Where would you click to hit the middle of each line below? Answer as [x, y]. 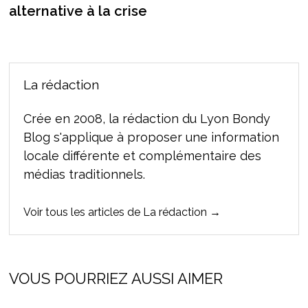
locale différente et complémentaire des [142, 156]
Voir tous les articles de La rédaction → [122, 212]
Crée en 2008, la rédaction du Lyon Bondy [146, 119]
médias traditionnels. [84, 175]
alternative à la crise [78, 11]
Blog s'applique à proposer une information [151, 137]
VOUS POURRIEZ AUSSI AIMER [115, 279]
